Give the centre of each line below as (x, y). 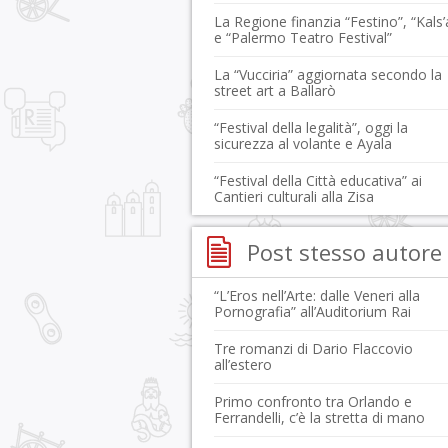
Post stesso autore (344, 252)
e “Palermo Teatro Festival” (303, 37)
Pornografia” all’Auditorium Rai (312, 311)
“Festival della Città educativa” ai (318, 180)
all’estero (243, 364)
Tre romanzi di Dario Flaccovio (313, 348)
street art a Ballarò (275, 90)
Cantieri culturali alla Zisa (294, 196)
